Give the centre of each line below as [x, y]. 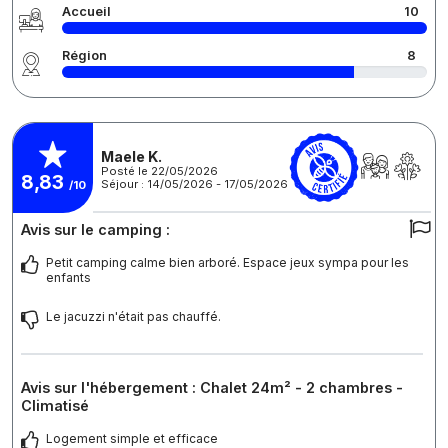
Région [84, 56]
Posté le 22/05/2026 [159, 170]
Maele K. [131, 156]
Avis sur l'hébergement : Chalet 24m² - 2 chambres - [212, 388]
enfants [68, 278]
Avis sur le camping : [95, 230]
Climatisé [55, 406]
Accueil [86, 12]
